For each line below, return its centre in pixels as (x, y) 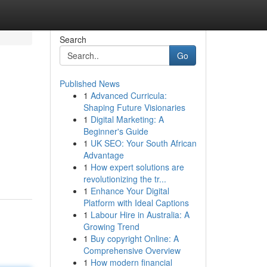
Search (73, 39)
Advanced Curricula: (128, 95)
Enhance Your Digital (130, 191)
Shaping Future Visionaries (134, 107)
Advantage (103, 155)
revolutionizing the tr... (125, 179)
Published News (89, 83)
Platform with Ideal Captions (136, 203)
